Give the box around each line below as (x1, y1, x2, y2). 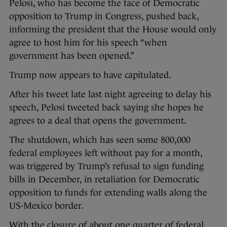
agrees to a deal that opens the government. (9, 115, 186, 126)
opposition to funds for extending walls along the (9, 187, 207, 198)
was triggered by (9, 161, 75, 171)
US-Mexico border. (9, 200, 84, 211)
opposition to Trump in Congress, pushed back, (9, 11, 199, 21)
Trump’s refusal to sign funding (78, 161, 204, 171)
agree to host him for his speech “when (9, 37, 167, 48)
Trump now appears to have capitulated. (9, 69, 171, 80)
